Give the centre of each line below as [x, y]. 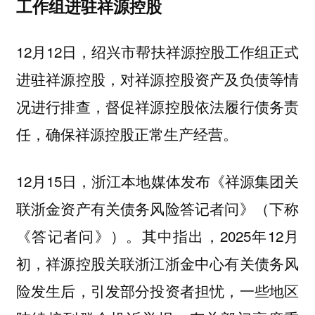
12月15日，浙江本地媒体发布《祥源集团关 [157, 180]
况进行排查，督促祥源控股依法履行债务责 [157, 106]
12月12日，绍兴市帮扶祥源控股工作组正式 [157, 51]
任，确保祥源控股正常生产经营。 [127, 133]
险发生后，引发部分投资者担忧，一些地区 [157, 290]
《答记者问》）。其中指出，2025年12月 [157, 235]
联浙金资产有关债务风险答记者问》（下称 [157, 208]
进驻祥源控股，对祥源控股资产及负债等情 [157, 78]
